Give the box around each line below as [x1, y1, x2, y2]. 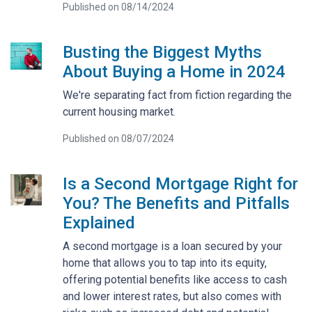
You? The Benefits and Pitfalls [62, 193, 290, 213]
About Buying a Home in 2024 [62, 61, 286, 81]
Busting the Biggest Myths [62, 42, 262, 62]
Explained [62, 212, 135, 233]
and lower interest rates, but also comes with [62, 289, 281, 303]
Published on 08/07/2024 [62, 132, 174, 144]
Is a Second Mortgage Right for [62, 173, 298, 194]
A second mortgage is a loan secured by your [62, 239, 282, 253]
